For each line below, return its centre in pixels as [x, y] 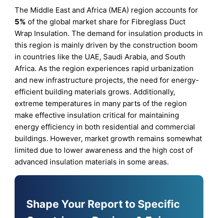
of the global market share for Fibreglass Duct [106, 21]
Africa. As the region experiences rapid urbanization [104, 68]
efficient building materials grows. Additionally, [95, 91]
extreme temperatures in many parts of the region [101, 103]
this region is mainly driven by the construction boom [106, 45]
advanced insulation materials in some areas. [92, 162]
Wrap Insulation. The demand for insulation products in [109, 33]
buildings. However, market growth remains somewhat [109, 138]
